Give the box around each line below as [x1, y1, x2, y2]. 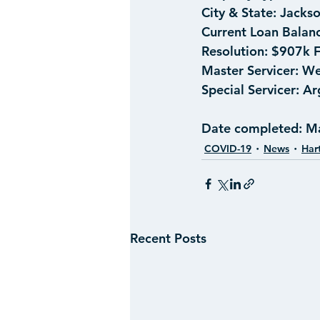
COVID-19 [204, 141, 251, 155]
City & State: [201, 4, 276, 21]
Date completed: [201, 120, 302, 136]
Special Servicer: [201, 81, 299, 98]
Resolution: [201, 43, 268, 59]
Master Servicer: [201, 62, 302, 79]
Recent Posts [130, 230, 206, 246]
